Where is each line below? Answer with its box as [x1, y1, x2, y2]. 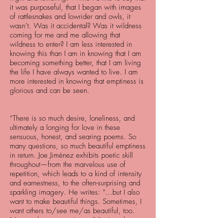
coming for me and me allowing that [10, 30, 120, 40]
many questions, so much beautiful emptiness [10, 141, 145, 151]
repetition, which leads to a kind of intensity [10, 169, 142, 179]
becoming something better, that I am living [10, 58, 141, 68]
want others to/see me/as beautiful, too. [10, 206, 135, 216]
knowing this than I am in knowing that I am [10, 49, 141, 58]
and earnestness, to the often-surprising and [10, 178, 140, 188]
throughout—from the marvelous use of [10, 160, 126, 169]
